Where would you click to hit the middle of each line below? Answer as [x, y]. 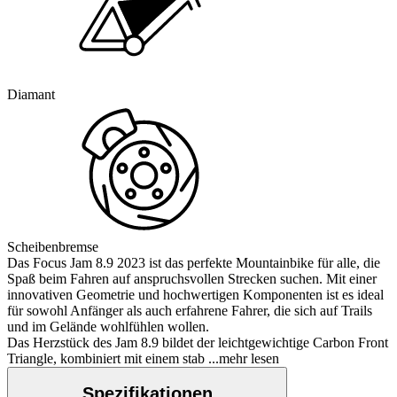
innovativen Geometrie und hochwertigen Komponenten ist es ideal [195, 294]
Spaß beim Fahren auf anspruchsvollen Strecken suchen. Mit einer [192, 278]
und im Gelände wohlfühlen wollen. [108, 326]
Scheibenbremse [53, 246]
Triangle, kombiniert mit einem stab [106, 358]
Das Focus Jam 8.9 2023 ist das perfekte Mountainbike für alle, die [194, 262]
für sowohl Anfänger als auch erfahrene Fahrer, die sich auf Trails [190, 310]
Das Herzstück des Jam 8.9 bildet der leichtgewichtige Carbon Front [198, 342]
